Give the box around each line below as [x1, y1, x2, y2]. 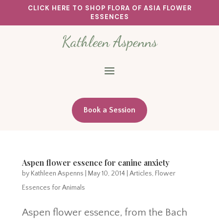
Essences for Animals [22, 183, 85, 192]
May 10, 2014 [88, 169, 125, 177]
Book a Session [84, 105, 135, 114]
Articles [129, 169, 152, 177]
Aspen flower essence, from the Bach [22, 206, 187, 218]
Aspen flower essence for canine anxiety [22, 157, 170, 168]
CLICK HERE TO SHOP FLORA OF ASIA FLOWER [27, 4, 192, 12]
